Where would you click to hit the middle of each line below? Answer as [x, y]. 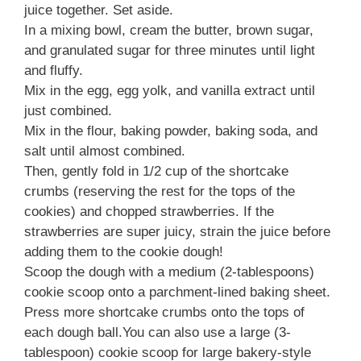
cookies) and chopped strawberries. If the [149, 212]
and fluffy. [54, 71]
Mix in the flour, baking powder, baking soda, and [171, 131]
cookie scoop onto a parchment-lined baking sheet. [177, 293]
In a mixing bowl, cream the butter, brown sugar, [169, 31]
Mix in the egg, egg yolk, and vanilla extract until [170, 91]
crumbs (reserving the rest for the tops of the [160, 192]
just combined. [68, 111]
